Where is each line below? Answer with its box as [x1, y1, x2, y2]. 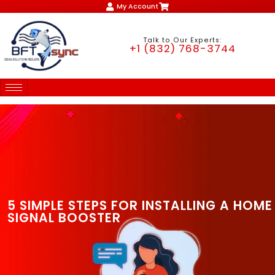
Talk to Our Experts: [143, 36, 222, 45]
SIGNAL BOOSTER [7, 209, 121, 227]
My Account [117, 2, 158, 11]
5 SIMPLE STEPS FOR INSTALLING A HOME [7, 197, 273, 215]
